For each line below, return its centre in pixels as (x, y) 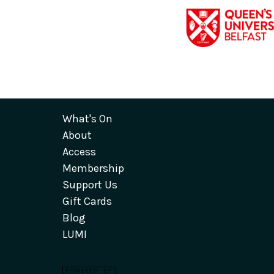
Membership (93, 168)
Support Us (90, 184)
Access (79, 151)
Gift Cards (87, 201)
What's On (87, 118)
